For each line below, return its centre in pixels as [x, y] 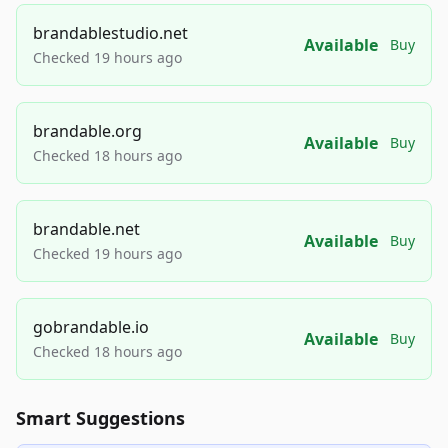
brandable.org [87, 131]
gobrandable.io [91, 327]
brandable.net [86, 229]
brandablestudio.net [110, 33]
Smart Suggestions [100, 418]
